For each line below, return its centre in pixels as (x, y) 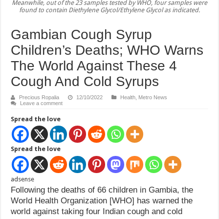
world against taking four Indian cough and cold (97, 211)
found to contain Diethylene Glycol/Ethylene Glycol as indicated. (109, 10)
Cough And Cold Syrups (85, 81)
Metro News (153, 97)
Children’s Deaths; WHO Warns (107, 50)
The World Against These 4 (94, 66)
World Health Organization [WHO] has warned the (102, 200)
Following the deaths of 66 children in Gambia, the (102, 190)
